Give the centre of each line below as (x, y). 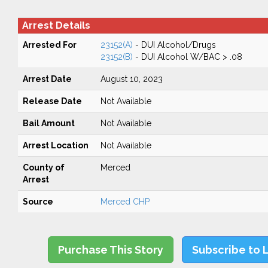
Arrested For (49, 45)
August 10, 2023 (131, 79)
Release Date (52, 101)
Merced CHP (125, 202)
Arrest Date (47, 79)
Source (38, 202)
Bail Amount (48, 123)
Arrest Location (55, 145)
